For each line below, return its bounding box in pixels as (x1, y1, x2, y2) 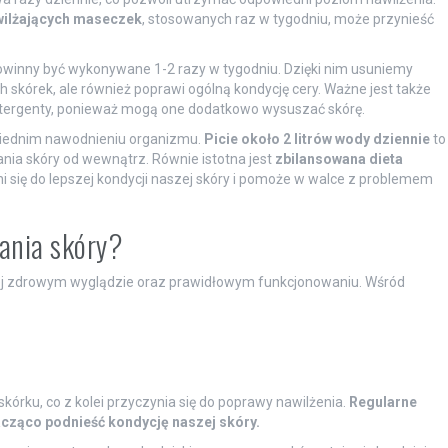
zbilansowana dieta (274, 150, 403, 167)
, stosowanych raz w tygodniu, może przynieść (141, 10, 434, 27)
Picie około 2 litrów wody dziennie (203, 130, 430, 147)
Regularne (348, 393, 417, 410)
